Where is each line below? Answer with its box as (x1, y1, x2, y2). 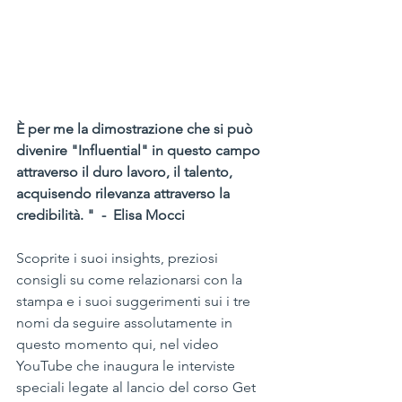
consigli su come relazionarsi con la (16, 270, 246, 288)
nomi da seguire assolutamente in (16, 313, 236, 331)
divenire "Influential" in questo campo (16, 141, 264, 159)
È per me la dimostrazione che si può (16, 119, 257, 137)
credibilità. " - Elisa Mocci (16, 205, 192, 223)
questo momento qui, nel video (16, 335, 223, 353)
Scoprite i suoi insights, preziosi (16, 249, 222, 267)
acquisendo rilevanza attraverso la (16, 184, 233, 202)
